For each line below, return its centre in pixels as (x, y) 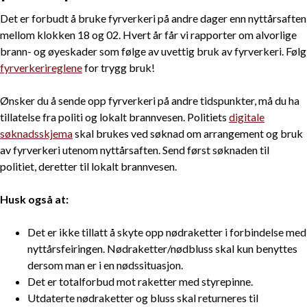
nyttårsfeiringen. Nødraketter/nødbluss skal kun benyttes (162, 249)
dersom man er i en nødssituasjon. (105, 265)
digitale (247, 117)
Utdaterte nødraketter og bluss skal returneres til (143, 298)
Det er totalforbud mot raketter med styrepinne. (140, 282)
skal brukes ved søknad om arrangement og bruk (188, 134)
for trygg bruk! (119, 68)
